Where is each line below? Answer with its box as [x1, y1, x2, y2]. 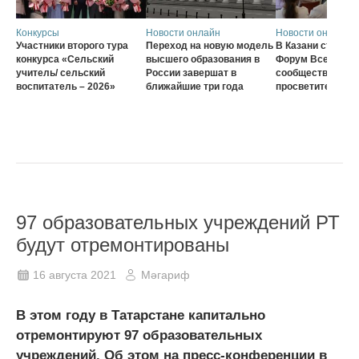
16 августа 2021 [33, 268, 116, 281]
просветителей [276, 80, 348, 92]
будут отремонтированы [16, 233, 229, 256]
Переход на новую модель [146, 39, 273, 51]
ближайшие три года [146, 80, 244, 92]
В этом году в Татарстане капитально [16, 307, 265, 323]
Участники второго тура [16, 39, 128, 51]
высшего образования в [146, 53, 260, 65]
